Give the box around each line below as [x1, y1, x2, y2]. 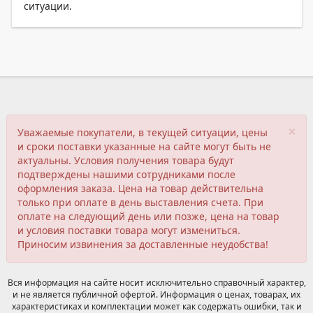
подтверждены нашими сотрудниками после [17, 168, 235, 181]
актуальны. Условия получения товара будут [17, 154, 234, 167]
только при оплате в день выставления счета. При [17, 196, 263, 209]
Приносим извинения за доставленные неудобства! [17, 238, 268, 251]
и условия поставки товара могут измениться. [17, 224, 240, 237]
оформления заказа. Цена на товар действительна [17, 182, 263, 195]
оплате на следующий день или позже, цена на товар [17, 210, 279, 223]
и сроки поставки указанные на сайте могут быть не [17, 140, 271, 153]
